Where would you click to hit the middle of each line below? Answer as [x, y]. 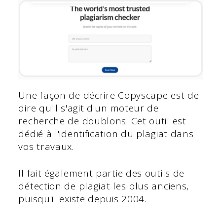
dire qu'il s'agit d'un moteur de [89, 108]
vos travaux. [46, 146]
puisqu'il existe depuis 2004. [84, 199]
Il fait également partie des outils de [102, 173]
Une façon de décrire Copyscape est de [109, 95]
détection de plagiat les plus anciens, [104, 186]
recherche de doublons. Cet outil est [102, 121]
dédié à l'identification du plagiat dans [106, 133]
